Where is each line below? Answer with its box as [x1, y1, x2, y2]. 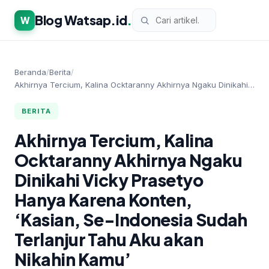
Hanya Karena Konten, [14, 189, 192, 210]
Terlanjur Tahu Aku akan [14, 229, 204, 250]
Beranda [14, 67, 46, 77]
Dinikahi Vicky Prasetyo [14, 169, 204, 190]
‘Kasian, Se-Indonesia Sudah [14, 209, 247, 230]
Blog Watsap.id [35, 11, 127, 28]
